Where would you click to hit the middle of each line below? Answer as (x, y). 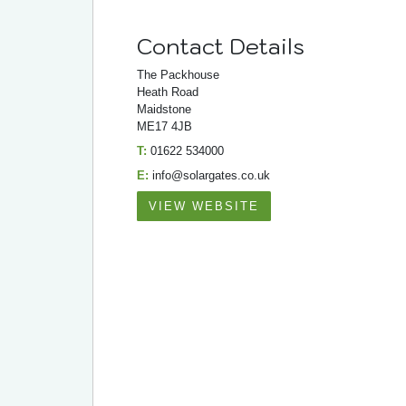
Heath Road (168, 92)
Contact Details (221, 46)
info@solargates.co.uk (211, 175)
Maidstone (164, 109)
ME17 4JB (164, 126)
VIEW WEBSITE (204, 206)
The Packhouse (178, 74)
